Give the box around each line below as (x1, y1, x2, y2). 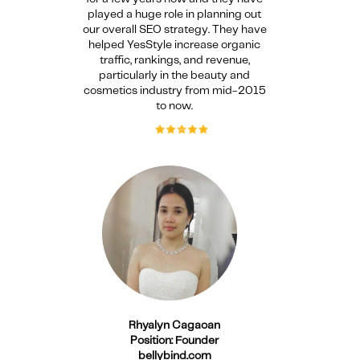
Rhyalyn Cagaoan (129, 320, 221, 332)
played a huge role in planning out (88, 8, 262, 20)
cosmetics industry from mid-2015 (83, 84, 266, 96)
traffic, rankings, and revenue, (99, 54, 250, 66)
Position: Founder (130, 335, 219, 347)
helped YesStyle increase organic (88, 39, 261, 51)
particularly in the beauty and (99, 69, 251, 81)
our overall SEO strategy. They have (82, 23, 267, 35)
